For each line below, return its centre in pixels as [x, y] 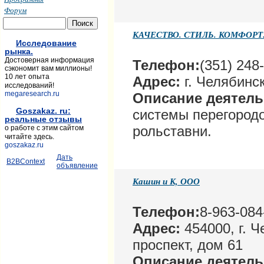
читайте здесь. [29, 137]
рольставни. [172, 131]
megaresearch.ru [32, 94]
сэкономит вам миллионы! [48, 68]
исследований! [29, 85]
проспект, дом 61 [188, 245]
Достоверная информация [49, 60]
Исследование [46, 43]
